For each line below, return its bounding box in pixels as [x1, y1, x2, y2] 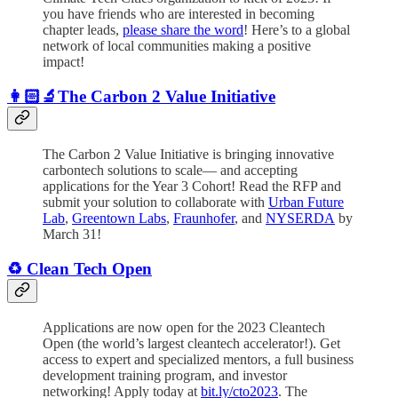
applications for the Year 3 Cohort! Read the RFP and [43, 179, 341, 195]
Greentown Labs [72, 211, 166, 227]
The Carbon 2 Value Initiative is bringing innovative [43, 147, 334, 163]
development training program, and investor [43, 367, 287, 383]
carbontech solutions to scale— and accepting [43, 163, 298, 179]
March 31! [43, 227, 101, 243]
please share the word [123, 21, 243, 37]
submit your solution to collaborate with [43, 195, 268, 211]
